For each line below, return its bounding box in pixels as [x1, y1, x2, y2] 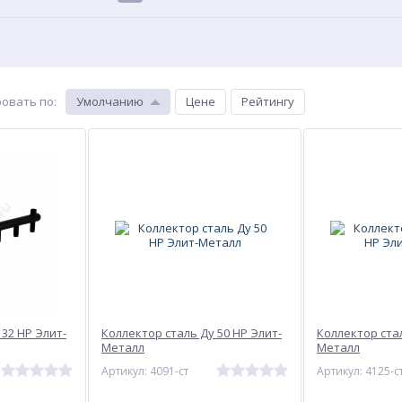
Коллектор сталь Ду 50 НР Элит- [101, 325, 282, 341]
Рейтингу [241, 93, 294, 109]
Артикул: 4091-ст [101, 363, 188, 379]
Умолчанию [76, 93, 144, 109]
